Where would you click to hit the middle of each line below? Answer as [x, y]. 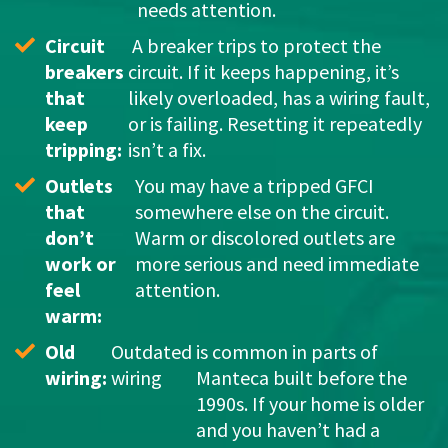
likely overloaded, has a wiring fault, [279, 98]
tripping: [83, 150]
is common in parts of [287, 352]
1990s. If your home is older [310, 404]
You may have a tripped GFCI [255, 186]
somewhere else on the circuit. [262, 212]
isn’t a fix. [167, 150]
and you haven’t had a [288, 430]
